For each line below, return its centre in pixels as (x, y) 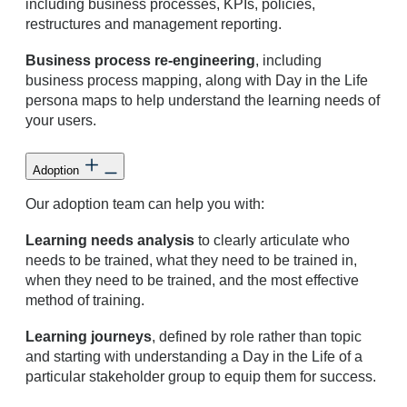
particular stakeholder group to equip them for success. (201, 376)
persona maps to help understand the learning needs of (203, 100)
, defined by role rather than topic (257, 336)
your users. (61, 120)
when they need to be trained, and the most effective (192, 280)
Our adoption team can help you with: (145, 203)
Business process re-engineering (140, 60)
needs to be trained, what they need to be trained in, (191, 260)
